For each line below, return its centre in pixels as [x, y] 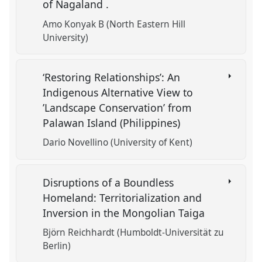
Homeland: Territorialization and [123, 198]
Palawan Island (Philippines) [113, 123]
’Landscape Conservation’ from [117, 108]
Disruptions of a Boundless [108, 182]
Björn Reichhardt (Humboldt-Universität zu [134, 233]
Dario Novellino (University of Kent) [118, 143]
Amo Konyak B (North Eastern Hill [114, 24]
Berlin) [57, 246]
